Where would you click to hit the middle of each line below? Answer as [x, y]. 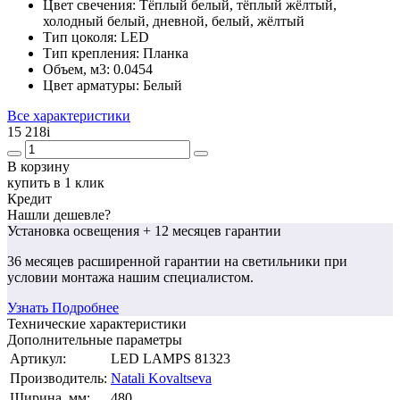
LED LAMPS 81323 [171, 358]
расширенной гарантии [149, 261]
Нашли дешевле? [59, 214]
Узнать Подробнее [63, 307]
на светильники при [284, 261]
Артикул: [38, 358]
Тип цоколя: [82, 37]
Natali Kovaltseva [161, 378]
